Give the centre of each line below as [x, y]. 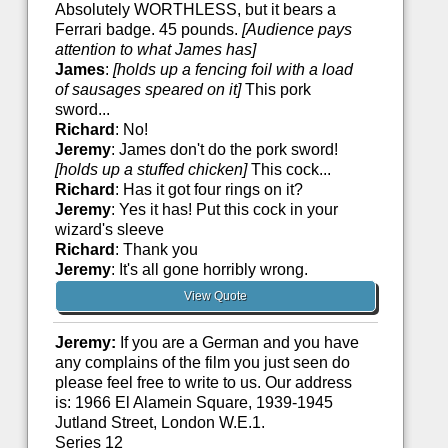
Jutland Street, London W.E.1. [159, 423]
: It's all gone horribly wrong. [209, 270]
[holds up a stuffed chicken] [150, 170]
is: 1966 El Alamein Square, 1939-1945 [193, 403]
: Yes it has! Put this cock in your [224, 210]
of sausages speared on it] [147, 90]
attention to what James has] [155, 50]
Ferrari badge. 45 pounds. [148, 30]
